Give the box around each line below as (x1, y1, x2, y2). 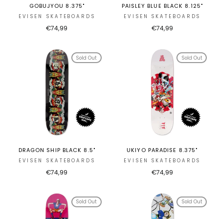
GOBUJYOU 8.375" (29, 2, 85, 10)
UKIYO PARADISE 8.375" (127, 146, 198, 154)
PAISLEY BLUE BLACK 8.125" (121, 2, 203, 10)
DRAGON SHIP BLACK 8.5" (18, 146, 95, 154)
